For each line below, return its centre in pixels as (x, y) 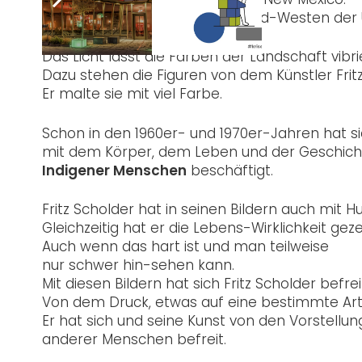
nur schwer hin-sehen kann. (138, 265)
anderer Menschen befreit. (134, 340)
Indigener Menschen (114, 170)
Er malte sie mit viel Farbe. (132, 94)
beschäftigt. (230, 170)
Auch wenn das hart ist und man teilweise (185, 247)
